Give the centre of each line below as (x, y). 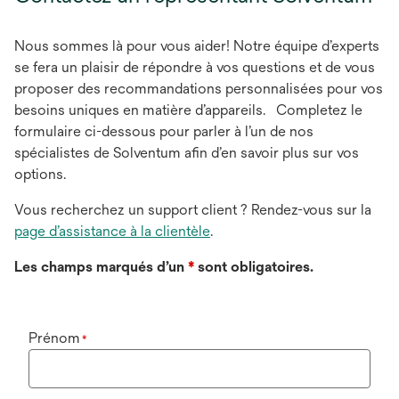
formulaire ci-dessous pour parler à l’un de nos (164, 131)
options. (40, 174)
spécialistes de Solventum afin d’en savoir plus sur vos (187, 153)
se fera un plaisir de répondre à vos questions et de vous (195, 67)
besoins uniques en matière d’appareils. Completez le (188, 110)
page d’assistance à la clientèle (112, 231)
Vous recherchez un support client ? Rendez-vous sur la (193, 210)
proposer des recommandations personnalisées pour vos (199, 89)
